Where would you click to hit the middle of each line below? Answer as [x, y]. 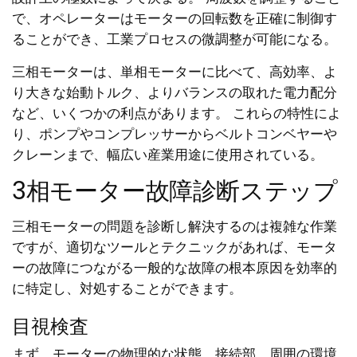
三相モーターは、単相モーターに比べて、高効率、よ [175, 72]
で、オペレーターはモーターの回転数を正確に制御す [175, 19]
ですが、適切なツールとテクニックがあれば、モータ [175, 247]
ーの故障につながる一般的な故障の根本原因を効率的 [175, 268]
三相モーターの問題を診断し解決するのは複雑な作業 [175, 227]
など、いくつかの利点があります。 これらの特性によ [177, 114]
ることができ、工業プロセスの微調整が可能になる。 [175, 39]
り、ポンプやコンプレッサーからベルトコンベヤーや [175, 134]
